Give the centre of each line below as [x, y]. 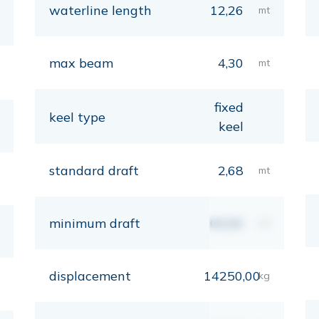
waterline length [100, 10]
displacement [90, 276]
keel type [77, 117]
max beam [81, 63]
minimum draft [95, 223]
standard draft [94, 171]
